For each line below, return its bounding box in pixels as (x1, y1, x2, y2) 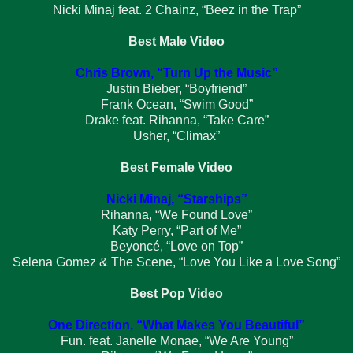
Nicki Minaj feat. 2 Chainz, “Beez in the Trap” (52, 2, 301, 17)
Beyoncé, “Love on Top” (110, 239, 243, 253)
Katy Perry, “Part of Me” (112, 223, 241, 237)
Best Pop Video (130, 286, 223, 300)
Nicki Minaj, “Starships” (106, 191, 247, 206)
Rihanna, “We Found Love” (101, 207, 252, 221)
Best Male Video (128, 34, 225, 48)
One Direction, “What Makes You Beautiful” (48, 318, 305, 332)
